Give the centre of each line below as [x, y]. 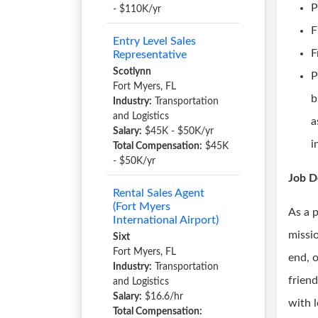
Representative [150, 55]
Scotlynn [132, 72]
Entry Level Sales [154, 41]
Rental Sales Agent [159, 193]
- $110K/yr [137, 9]
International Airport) [166, 220]
